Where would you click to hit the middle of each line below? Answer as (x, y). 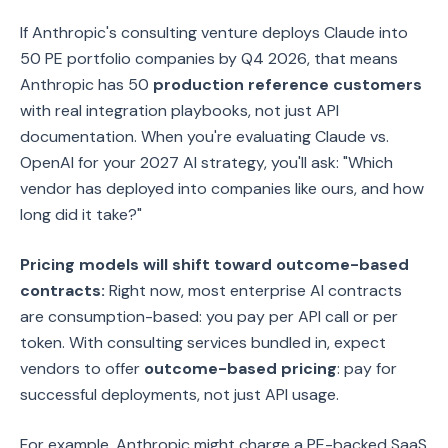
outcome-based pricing (240, 368)
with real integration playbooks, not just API (179, 110)
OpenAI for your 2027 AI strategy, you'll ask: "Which (206, 162)
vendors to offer (82, 368)
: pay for (367, 368)
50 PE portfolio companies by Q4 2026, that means (209, 58)
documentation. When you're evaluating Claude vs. (204, 136)
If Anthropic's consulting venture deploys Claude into (214, 32)
